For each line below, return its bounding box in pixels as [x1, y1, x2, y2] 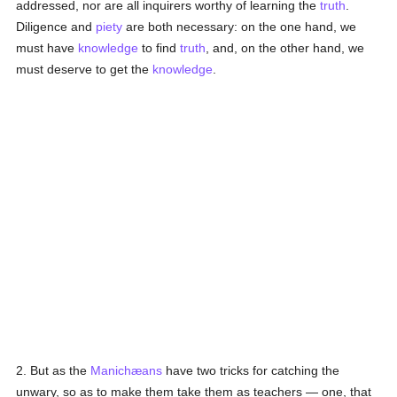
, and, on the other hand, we [206, 41, 365, 55]
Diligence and [16, 19, 97, 34]
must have [16, 41, 79, 55]
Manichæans [90, 363, 163, 378]
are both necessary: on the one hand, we [122, 19, 357, 34]
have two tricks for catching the [162, 363, 340, 378]
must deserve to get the [16, 62, 153, 76]
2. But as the [16, 363, 91, 378]
